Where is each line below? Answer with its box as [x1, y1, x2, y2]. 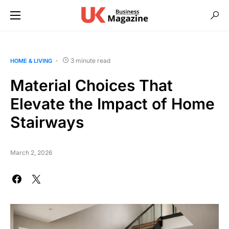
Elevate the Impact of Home [10, 95, 215, 113]
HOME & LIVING [10, 57, 52, 64]
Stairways [10, 113, 84, 131]
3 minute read [71, 57, 110, 64]
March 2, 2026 [10, 149, 52, 156]
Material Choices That [10, 76, 173, 95]
